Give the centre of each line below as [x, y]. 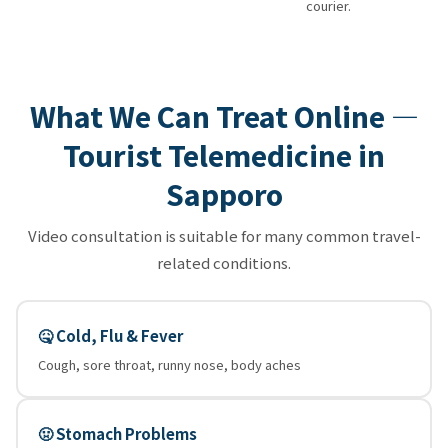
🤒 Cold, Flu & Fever [110, 335]
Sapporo [224, 193]
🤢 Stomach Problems [117, 433]
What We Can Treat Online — [224, 115]
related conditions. [224, 262]
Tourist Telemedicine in [224, 154]
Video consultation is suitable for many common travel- [224, 235]
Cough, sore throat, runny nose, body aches [169, 364]
